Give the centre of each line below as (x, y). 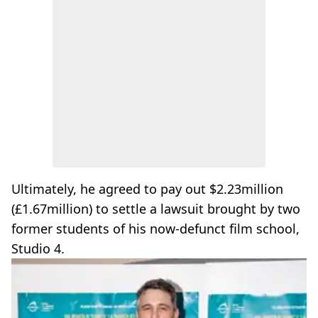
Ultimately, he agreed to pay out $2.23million (147, 189)
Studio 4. (38, 248)
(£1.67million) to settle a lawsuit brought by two (156, 209)
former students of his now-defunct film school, (155, 229)
